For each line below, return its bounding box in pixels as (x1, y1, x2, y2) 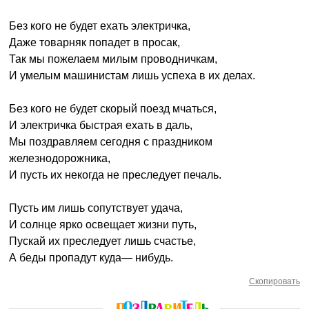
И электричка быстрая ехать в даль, (9, 119, 193, 131)
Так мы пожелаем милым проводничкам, (9, 53, 218, 65)
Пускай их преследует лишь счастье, (9, 235, 197, 247)
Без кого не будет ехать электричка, (9, 20, 191, 32)
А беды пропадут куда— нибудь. (9, 252, 174, 263)
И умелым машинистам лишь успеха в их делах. (9, 70, 256, 81)
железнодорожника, (9, 152, 111, 164)
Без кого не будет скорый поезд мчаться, (9, 103, 217, 114)
